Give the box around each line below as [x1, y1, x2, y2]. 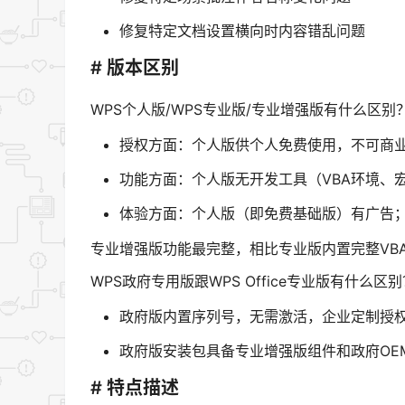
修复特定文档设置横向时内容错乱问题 [119, 22, 365, 41]
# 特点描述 [90, 376, 179, 399]
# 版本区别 [90, 56, 179, 79]
